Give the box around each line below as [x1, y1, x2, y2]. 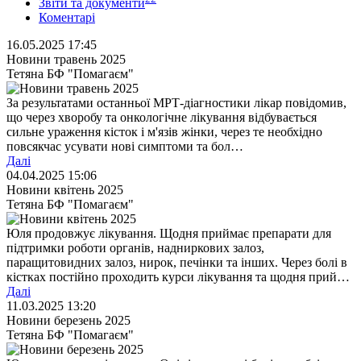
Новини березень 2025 [6, 313, 131, 327]
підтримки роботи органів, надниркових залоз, [6, 240, 264, 255]
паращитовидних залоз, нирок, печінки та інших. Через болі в [6, 255, 347, 269]
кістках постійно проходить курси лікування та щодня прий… [6, 269, 350, 284]
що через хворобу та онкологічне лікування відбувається [6, 110, 317, 124]
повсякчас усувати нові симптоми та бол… [6, 139, 243, 153]
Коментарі [39, 10, 95, 24]
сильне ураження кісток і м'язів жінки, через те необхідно [6, 124, 322, 139]
